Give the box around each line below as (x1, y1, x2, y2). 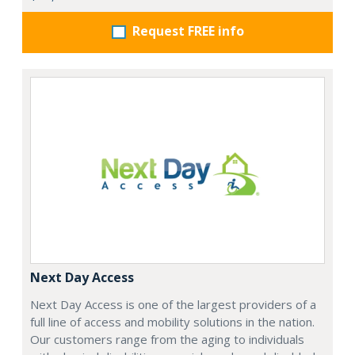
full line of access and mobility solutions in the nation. (30, 313, 315, 330)
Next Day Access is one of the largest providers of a (30, 296, 316, 312)
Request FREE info (132, 21, 244, 40)
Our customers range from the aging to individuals (30, 330, 304, 347)
